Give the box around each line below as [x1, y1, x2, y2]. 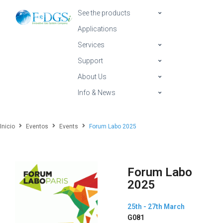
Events [59, 123, 78, 130]
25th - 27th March [127, 203, 185, 211]
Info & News [78, 89, 115, 97]
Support [78, 57, 103, 65]
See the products [78, 9, 130, 17]
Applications [78, 25, 117, 33]
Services [78, 41, 105, 49]
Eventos [26, 123, 48, 130]
